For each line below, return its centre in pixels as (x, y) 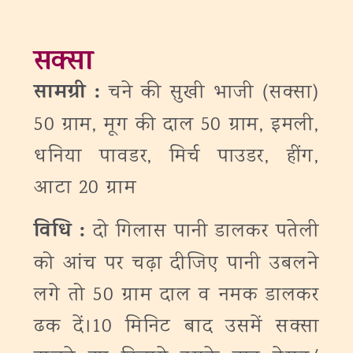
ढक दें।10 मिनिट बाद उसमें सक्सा (176, 327)
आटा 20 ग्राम (85, 189)
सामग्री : (72, 94)
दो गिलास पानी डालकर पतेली (206, 232)
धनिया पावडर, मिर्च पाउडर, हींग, (176, 157)
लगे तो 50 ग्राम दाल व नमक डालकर (176, 296)
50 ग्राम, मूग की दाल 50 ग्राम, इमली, (176, 126)
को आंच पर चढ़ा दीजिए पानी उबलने (176, 264)
